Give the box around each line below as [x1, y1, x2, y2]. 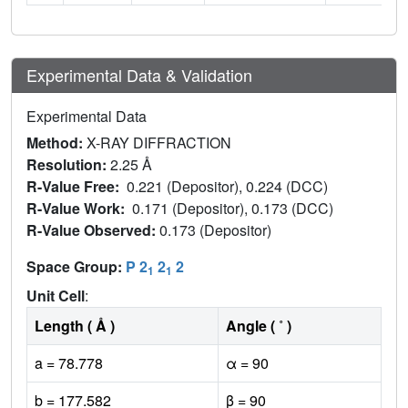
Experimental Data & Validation [26, 62, 252, 87]
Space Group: [26, 255, 126, 277]
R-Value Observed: [26, 219, 159, 240]
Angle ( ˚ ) [226, 314, 291, 336]
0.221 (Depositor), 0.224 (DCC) [127, 175, 331, 197]
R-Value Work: [26, 197, 132, 219]
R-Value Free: [26, 175, 127, 197]
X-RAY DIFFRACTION [87, 131, 231, 153]
